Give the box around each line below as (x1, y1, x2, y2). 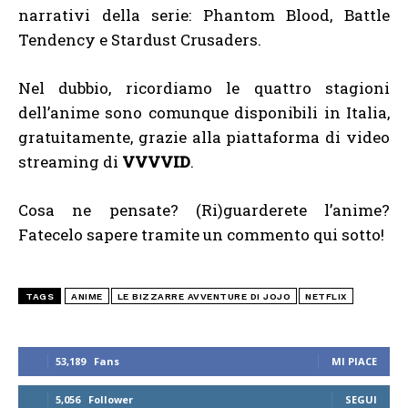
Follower (88, 392, 133, 406)
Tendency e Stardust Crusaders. (18, 28, 261, 50)
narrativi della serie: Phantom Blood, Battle (18, 4, 390, 25)
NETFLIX (305, 291, 347, 301)
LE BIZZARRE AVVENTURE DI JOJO (117, 291, 291, 301)
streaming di (18, 150, 122, 172)
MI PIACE (331, 353, 377, 368)
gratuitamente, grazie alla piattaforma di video (18, 126, 390, 148)
